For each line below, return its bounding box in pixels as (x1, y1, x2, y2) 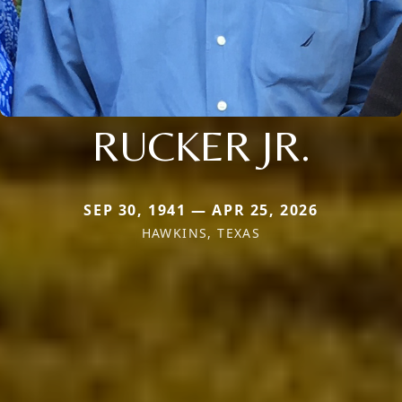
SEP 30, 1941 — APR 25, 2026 (83, 199, 319, 220)
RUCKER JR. (92, 119, 310, 170)
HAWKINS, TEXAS (141, 223, 261, 241)
